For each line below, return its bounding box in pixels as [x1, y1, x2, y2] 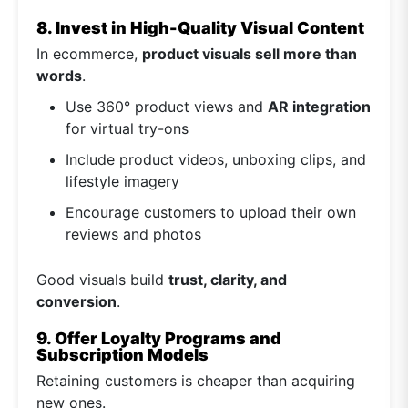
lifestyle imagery [66, 172, 179, 191]
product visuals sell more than [142, 45, 357, 64]
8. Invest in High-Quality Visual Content [36, 18, 364, 38]
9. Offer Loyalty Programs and [36, 329, 281, 349]
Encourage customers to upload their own [66, 203, 356, 222]
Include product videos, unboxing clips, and [66, 150, 366, 169]
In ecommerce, [36, 45, 142, 64]
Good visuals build [36, 270, 168, 290]
